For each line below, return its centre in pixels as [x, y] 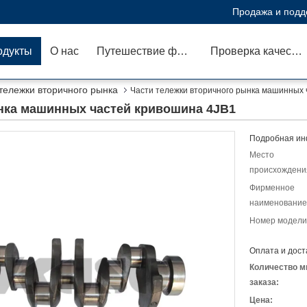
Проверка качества [297, 51]
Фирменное [272, 188]
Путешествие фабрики [182, 51]
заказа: [264, 282]
